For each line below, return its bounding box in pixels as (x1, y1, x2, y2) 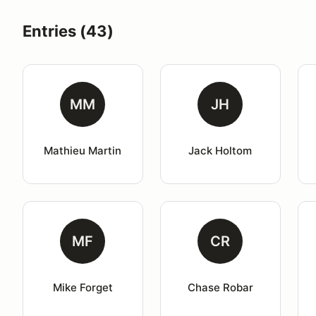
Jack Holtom (188, 144, 253, 157)
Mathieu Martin (44, 144, 122, 157)
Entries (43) (23, 22, 114, 40)
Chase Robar (187, 281, 253, 294)
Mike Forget (52, 281, 113, 294)
